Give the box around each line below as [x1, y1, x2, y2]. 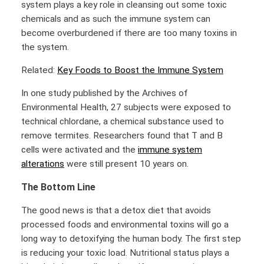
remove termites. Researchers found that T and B [21, 130, 223, 141]
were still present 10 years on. [64, 159, 191, 170]
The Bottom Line [21, 181, 95, 193]
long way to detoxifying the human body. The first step [21, 233, 241, 245]
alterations [21, 159, 64, 170]
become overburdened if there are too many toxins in [21, 27, 237, 38]
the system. [21, 41, 69, 52]
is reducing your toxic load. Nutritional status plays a [21, 247, 229, 259]
